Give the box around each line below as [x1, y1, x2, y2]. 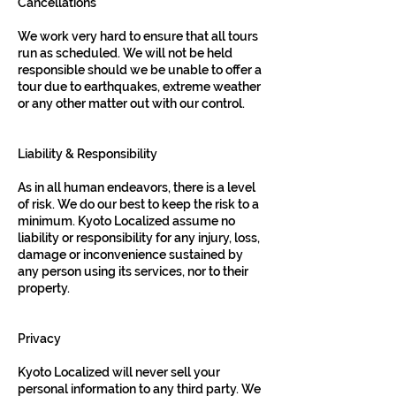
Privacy [18, 331, 61, 346]
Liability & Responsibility [18, 147, 157, 161]
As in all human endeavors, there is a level [18, 180, 255, 194]
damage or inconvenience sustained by [18, 247, 243, 262]
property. [18, 281, 70, 295]
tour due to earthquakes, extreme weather [18, 80, 261, 94]
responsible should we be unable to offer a [18, 63, 262, 77]
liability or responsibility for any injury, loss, [18, 231, 260, 245]
